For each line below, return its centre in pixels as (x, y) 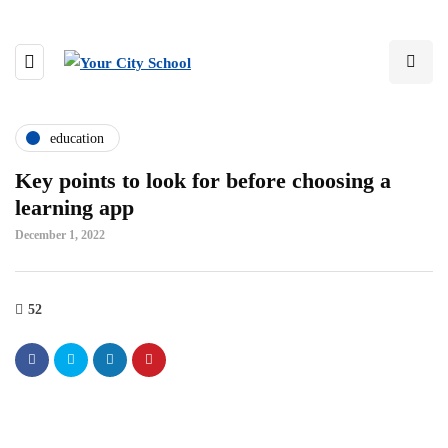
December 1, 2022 (60, 235)
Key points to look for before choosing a (203, 180)
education (77, 138)
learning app (74, 207)
